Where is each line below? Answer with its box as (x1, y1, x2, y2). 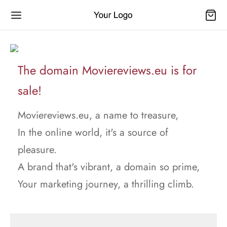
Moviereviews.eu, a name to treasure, (18, 108, 178, 123)
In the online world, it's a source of (18, 125, 168, 140)
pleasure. (18, 142, 57, 157)
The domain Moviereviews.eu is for (18, 61, 197, 79)
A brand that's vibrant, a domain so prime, (18, 160, 200, 174)
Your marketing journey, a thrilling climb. (18, 177, 194, 192)
